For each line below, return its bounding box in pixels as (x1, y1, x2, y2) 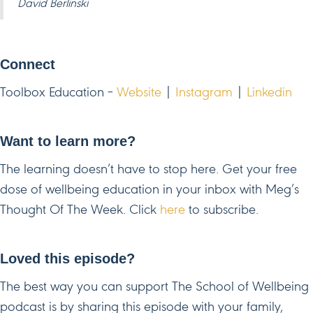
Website (117, 86, 161, 100)
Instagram (175, 86, 233, 100)
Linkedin (247, 86, 292, 100)
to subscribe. (185, 203, 259, 217)
